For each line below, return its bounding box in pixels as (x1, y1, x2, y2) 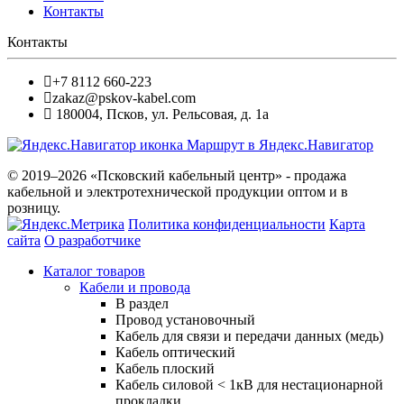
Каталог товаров (43, 262, 145, 279)
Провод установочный (115, 311, 255, 327)
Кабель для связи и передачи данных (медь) (115, 327, 383, 344)
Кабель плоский (115, 360, 215, 376)
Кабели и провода (79, 279, 190, 295)
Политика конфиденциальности (128, 216, 326, 232)
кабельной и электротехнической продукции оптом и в (7, 183, 348, 199)
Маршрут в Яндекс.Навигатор (187, 136, 373, 152)
